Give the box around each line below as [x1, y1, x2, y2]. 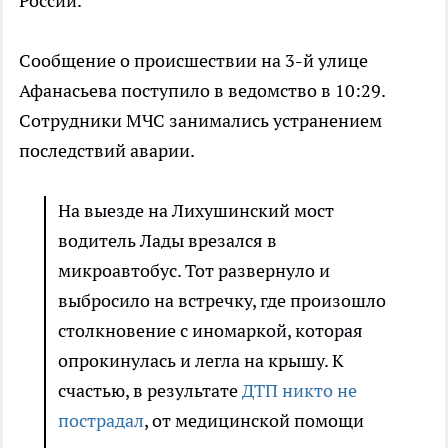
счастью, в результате [58, 379, 242, 403]
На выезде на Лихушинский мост [58, 199, 334, 223]
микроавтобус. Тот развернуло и [58, 259, 330, 283]
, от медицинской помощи [144, 409, 364, 433]
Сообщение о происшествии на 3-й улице [19, 49, 368, 73]
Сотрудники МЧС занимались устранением [19, 109, 382, 133]
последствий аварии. [19, 139, 195, 163]
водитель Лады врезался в [58, 229, 277, 253]
